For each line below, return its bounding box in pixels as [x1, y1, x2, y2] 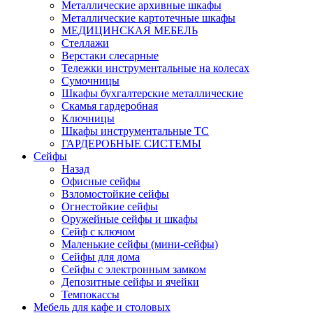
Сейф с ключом [61, 226, 135, 238]
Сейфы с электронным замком [61, 263, 206, 275]
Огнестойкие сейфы [61, 201, 158, 212]
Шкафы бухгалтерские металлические [61, 87, 243, 99]
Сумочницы [61, 75, 119, 87]
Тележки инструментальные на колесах [61, 62, 249, 74]
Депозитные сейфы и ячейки [61, 276, 199, 288]
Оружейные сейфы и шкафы [61, 213, 198, 225]
